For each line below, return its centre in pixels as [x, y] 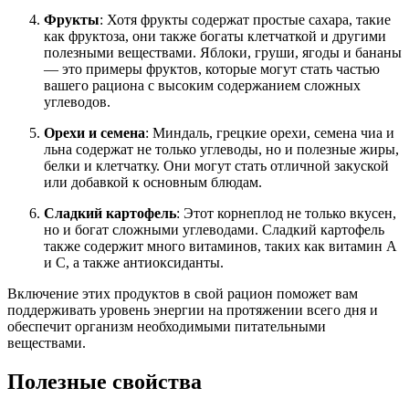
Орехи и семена [94, 133]
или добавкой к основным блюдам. [153, 183]
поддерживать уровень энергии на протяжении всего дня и [193, 310]
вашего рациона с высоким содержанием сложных [202, 86]
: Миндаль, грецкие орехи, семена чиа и [270, 133]
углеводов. [77, 102]
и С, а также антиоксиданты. [134, 263]
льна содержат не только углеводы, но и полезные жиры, [221, 150]
